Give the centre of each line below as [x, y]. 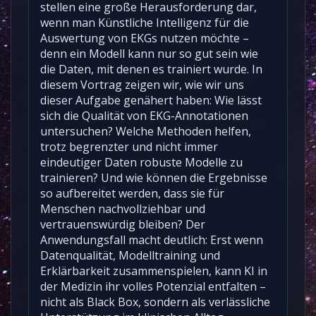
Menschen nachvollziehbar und [123, 208]
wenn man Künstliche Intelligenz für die [145, 22]
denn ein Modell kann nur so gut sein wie [149, 53]
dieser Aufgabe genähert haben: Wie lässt [151, 100]
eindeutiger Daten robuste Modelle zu [141, 162]
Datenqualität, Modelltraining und [130, 255]
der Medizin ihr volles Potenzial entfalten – [153, 286]
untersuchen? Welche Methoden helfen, [146, 131]
